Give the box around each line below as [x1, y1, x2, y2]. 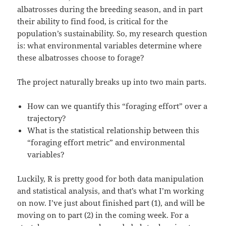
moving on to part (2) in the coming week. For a [17, 210, 189, 220]
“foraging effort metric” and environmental [27, 137, 186, 148]
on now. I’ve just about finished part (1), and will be [17, 198, 205, 208]
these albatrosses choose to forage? [17, 52, 145, 63]
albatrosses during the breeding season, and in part [17, 4, 203, 15]
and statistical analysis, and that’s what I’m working [17, 186, 204, 196]
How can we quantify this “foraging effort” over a [27, 101, 208, 111]
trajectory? [27, 113, 67, 124]
